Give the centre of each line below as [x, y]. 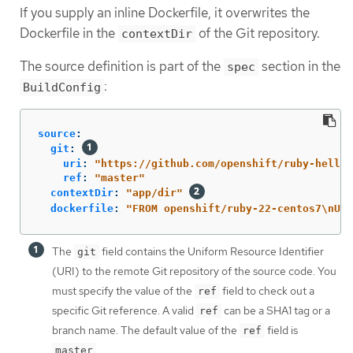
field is [281, 330]
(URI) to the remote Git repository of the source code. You [194, 271]
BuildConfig [62, 87]
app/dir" [158, 192]
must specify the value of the [123, 290]
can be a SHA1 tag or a [276, 310]
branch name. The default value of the [146, 330]
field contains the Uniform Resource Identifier [212, 251]
